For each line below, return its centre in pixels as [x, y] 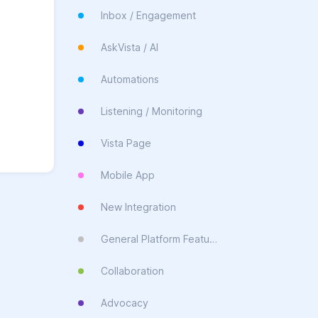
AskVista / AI [130, 47]
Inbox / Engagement [148, 15]
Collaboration [132, 271]
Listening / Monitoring [152, 111]
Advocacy [125, 303]
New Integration [138, 207]
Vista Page [126, 143]
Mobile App [128, 175]
